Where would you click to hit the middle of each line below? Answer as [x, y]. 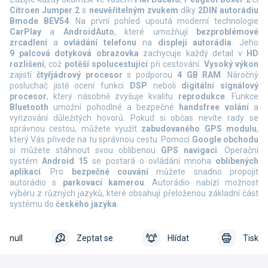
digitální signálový [220, 86]
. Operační [238, 150]
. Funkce [242, 97]
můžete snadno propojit [204, 172]
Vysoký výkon [231, 64]
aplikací [25, 172]
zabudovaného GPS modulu [199, 129]
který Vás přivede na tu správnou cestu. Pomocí [100, 140]
